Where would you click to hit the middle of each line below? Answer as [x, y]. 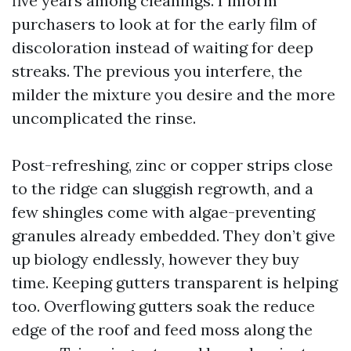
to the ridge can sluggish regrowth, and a [163, 188]
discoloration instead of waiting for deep [163, 47]
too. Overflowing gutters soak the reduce [163, 306]
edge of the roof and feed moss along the [162, 329]
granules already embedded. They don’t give [174, 235]
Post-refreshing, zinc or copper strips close [172, 165]
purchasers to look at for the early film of [164, 24]
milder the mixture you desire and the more [174, 94]
